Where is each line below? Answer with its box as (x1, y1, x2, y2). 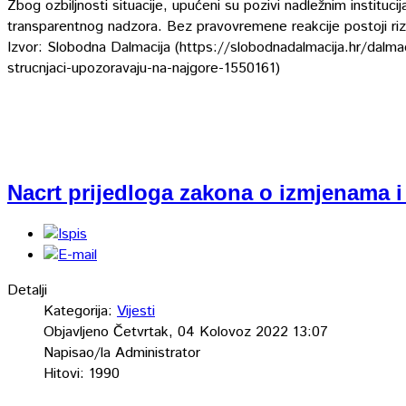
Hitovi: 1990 (43, 363, 120, 385)
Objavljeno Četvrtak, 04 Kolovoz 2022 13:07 (43, 322, 328, 343)
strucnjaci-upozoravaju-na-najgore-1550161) (7, 58, 280, 80)
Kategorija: (43, 301, 117, 323)
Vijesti (117, 301, 155, 323)
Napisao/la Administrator (43, 343, 200, 364)
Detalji (7, 280, 47, 302)
